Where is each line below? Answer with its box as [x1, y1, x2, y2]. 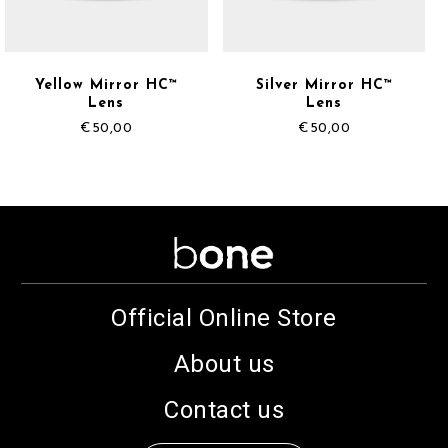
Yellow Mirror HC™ [34, 77, 178, 93]
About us [173, 349, 275, 378]
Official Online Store [111, 303, 337, 332]
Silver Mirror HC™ [255, 77, 393, 93]
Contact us [164, 396, 284, 425]
